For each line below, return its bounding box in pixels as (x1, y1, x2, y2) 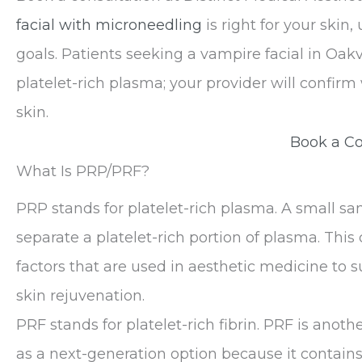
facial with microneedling (16, 15, 202, 34)
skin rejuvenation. (16, 286, 145, 305)
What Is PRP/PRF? (16, 162, 149, 180)
